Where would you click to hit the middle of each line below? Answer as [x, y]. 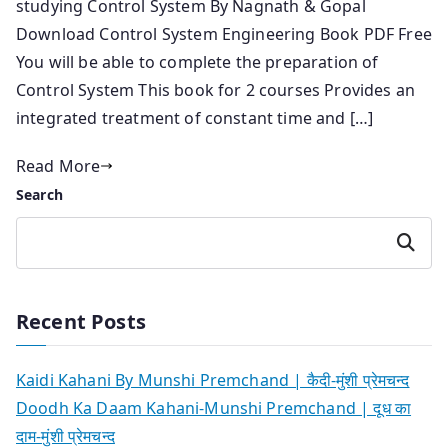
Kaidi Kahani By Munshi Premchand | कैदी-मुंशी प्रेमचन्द [213, 379]
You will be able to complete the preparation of [197, 61]
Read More [58, 165]
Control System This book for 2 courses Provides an [216, 89]
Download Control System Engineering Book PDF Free [224, 33]
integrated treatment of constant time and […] [195, 117]
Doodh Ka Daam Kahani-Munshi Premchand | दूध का [214, 407]
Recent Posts [81, 321]
